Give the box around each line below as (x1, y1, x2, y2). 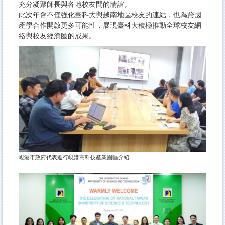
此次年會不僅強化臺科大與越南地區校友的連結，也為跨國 (19, 11, 201, 19)
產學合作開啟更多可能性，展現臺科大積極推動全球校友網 (19, 21, 201, 30)
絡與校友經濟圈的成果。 (19, 32, 96, 40)
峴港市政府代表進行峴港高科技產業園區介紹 (19, 154, 129, 161)
